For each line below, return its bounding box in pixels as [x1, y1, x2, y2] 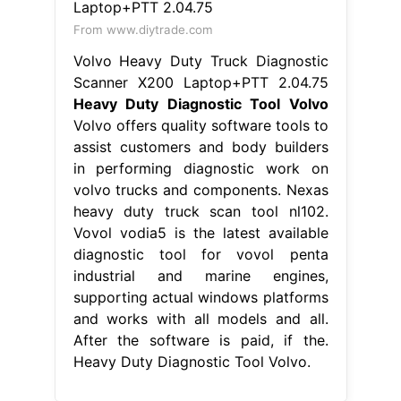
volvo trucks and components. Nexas [73, 180, 328, 199]
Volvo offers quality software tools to [73, 115, 328, 134]
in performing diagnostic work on [73, 158, 328, 177]
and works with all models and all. [73, 309, 328, 328]
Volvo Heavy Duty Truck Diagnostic [73, 51, 328, 70]
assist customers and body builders [73, 137, 328, 156]
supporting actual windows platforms [73, 287, 328, 306]
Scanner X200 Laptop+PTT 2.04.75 [73, 73, 328, 91]
